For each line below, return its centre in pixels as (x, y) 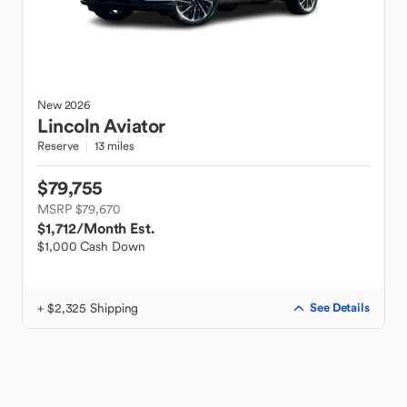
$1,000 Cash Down (91, 246)
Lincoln (69, 126)
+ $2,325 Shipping (88, 308)
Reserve (59, 146)
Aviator (134, 126)
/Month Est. (115, 228)
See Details (340, 308)
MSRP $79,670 (79, 209)
